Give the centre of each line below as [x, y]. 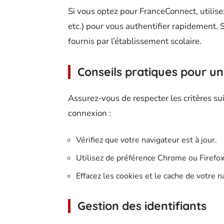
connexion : [89, 113]
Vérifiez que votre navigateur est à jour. [146, 140]
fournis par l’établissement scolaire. [135, 41]
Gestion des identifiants [142, 206]
